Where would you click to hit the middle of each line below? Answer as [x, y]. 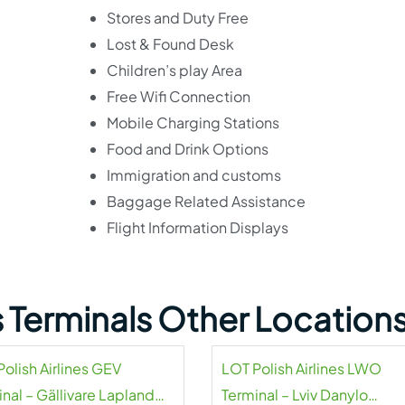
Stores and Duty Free [177, 18]
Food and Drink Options [187, 149]
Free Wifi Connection [178, 96]
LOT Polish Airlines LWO [301, 368]
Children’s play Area [174, 70]
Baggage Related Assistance [206, 201]
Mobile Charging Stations [193, 122]
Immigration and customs [193, 175]
